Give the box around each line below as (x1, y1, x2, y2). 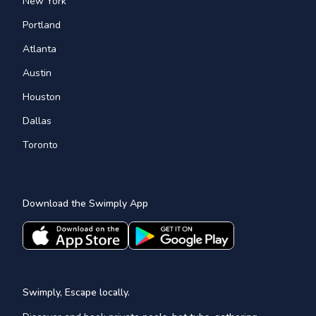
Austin (23, 66, 51, 80)
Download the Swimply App (23, 196, 148, 210)
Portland (23, 18, 61, 32)
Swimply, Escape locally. (23, 285, 130, 299)
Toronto (23, 138, 58, 152)
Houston (23, 90, 61, 104)
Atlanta (23, 42, 56, 56)
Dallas (23, 114, 51, 128)
